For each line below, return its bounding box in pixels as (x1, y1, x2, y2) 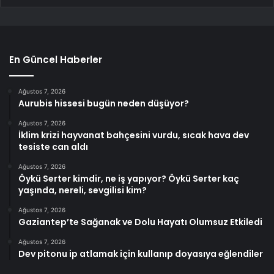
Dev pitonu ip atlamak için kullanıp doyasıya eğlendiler (18, 247, 263, 260)
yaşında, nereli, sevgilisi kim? (18, 183, 147, 196)
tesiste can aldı (18, 140, 88, 153)
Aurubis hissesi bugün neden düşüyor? (18, 97, 189, 109)
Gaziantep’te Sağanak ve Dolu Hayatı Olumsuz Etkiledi (18, 215, 262, 228)
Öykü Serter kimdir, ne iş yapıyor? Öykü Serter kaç (18, 172, 239, 185)
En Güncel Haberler (9, 53, 102, 66)
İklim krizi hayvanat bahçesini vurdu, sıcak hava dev (18, 128, 249, 141)
